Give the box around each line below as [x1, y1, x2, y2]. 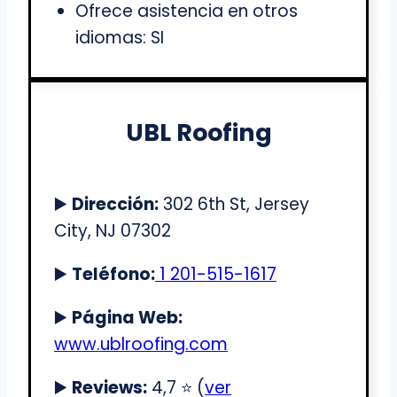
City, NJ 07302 [54, 219, 171, 244]
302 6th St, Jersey [159, 192, 309, 217]
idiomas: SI [75, 26, 164, 51]
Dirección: [72, 192, 159, 217]
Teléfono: [72, 262, 155, 287]
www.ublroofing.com [54, 332, 228, 357]
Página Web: [72, 306, 183, 331]
